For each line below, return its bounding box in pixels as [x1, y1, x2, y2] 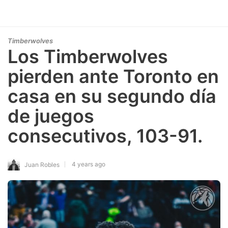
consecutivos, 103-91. [8, 125, 203, 147]
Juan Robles [24, 160, 60, 168]
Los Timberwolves [8, 45, 168, 68]
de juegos [8, 105, 94, 127]
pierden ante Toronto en [8, 65, 219, 88]
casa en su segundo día [8, 85, 216, 107]
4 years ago [72, 160, 105, 168]
